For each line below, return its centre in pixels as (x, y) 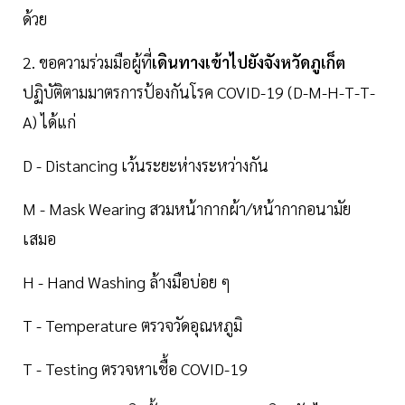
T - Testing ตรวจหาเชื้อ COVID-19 (135, 369)
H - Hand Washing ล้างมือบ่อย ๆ (127, 282)
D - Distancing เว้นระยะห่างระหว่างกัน (146, 165)
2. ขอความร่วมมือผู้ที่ (87, 62)
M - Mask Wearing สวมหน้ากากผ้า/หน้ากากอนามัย (187, 209)
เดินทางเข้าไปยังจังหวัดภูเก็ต (249, 62)
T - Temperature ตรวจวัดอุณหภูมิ (132, 325)
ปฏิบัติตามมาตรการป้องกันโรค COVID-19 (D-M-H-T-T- (199, 92)
